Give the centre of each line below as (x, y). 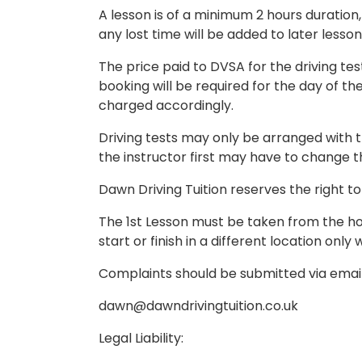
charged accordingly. (166, 105)
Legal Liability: (141, 338)
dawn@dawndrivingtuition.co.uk (198, 305)
